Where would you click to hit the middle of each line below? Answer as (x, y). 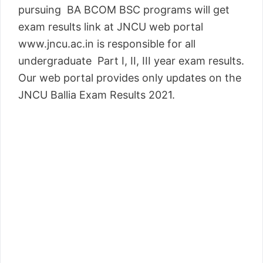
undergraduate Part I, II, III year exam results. (131, 60)
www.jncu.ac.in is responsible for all (107, 43)
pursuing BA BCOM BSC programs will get (124, 9)
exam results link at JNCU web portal (111, 26)
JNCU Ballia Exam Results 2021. (97, 95)
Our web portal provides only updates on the (130, 77)
